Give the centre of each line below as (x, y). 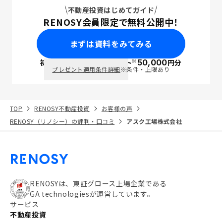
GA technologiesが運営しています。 (92, 194)
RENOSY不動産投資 (62, 108)
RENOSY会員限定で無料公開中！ (111, 22)
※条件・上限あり (145, 69)
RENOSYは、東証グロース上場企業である (98, 183)
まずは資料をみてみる (111, 44)
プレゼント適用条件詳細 (86, 69)
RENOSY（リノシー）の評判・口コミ (62, 121)
